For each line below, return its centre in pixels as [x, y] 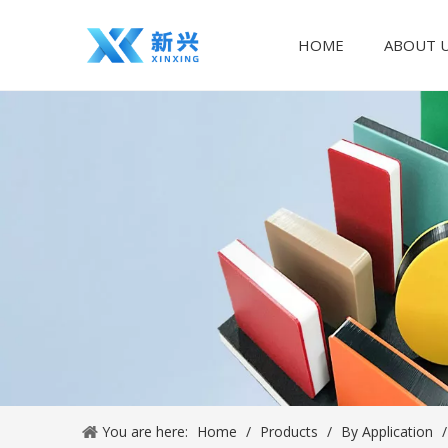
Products [289, 431]
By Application [387, 431]
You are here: [145, 431]
